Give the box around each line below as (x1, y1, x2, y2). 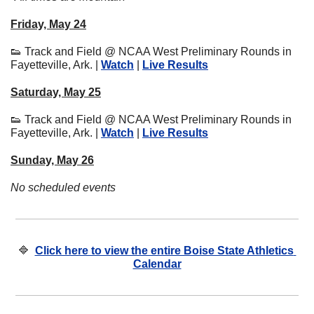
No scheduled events (11, 181, 116, 193)
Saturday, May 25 (11, 86, 101, 98)
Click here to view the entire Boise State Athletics (34, 244, 294, 257)
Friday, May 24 (11, 18, 86, 30)
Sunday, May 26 (11, 153, 94, 166)
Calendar (132, 257, 182, 270)
